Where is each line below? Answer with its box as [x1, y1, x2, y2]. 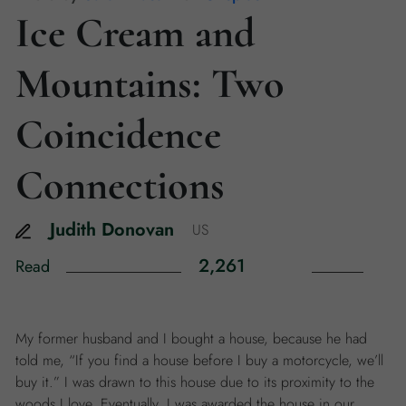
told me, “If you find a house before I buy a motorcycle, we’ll [15, 350, 383, 371]
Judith [50, 217, 96, 243]
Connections [15, 159, 225, 210]
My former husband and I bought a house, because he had [15, 328, 367, 349]
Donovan [101, 217, 174, 243]
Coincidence [15, 109, 221, 159]
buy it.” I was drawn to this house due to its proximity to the [15, 372, 374, 392]
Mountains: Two [15, 58, 285, 109]
